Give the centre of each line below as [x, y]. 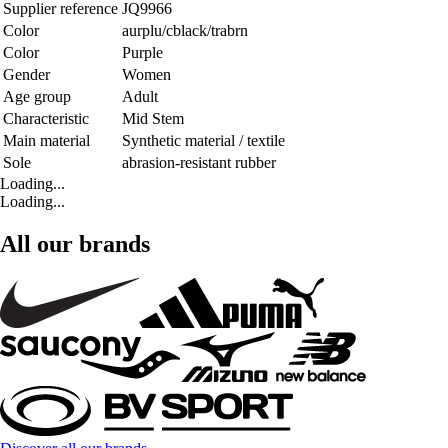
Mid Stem [153, 118]
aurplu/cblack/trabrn [185, 30]
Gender [26, 74]
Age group [37, 96]
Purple [142, 52]
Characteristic [46, 118]
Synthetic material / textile [203, 140]
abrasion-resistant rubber [199, 162]
